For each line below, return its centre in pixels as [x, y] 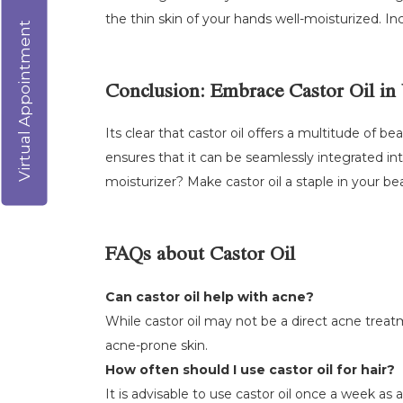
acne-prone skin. [157, 345]
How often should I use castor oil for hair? [250, 369]
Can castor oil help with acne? [210, 296]
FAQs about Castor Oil [200, 257]
